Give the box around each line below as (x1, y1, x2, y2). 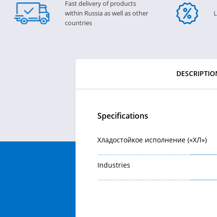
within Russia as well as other (64, 9, 148, 17)
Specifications (97, 110, 148, 121)
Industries (97, 160, 130, 170)
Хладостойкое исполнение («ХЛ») (97, 135, 207, 144)
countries (64, 18, 92, 27)
